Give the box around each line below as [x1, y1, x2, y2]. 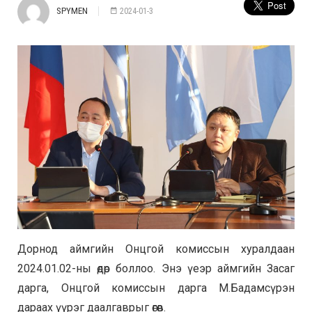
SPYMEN [56, 6, 88, 17]
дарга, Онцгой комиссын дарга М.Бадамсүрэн [17, 281, 295, 295]
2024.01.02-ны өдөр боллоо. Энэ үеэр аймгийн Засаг [17, 262, 295, 276]
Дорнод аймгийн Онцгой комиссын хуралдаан [17, 242, 295, 256]
